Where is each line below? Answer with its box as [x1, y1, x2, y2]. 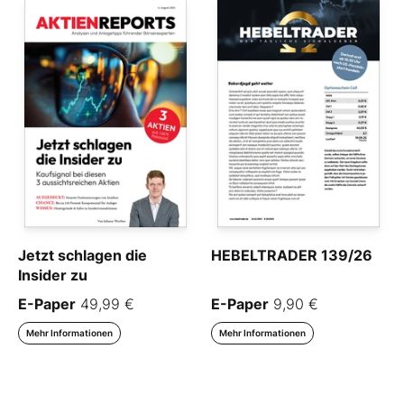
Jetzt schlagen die [18, 246, 147, 265]
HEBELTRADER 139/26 [211, 246, 372, 265]
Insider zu [18, 266, 87, 285]
